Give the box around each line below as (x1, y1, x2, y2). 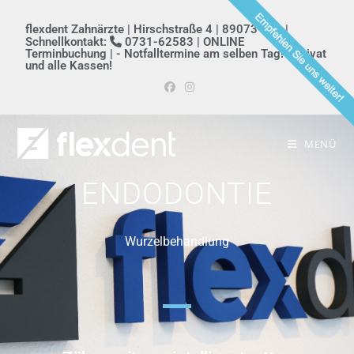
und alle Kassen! (25, 58, 113, 73)
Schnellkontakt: (25, 35, 111, 49)
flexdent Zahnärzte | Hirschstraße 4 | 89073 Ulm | (25, 22, 289, 36)
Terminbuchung (25, 47, 107, 61)
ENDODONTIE (81, 175, 273, 211)
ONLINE (203, 35, 245, 49)
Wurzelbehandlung (125, 233, 229, 249)
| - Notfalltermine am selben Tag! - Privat (107, 47, 327, 61)
